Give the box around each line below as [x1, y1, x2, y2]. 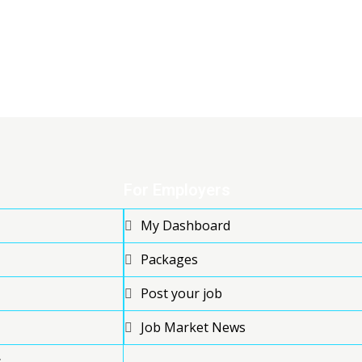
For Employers [124, 179, 230, 200]
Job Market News [141, 318, 246, 336]
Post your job [141, 284, 222, 302]
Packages [141, 250, 198, 268]
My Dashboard [141, 216, 230, 234]
